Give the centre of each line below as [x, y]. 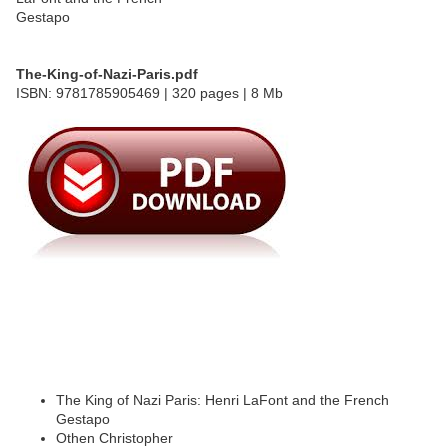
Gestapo [83, 419]
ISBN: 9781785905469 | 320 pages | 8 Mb [149, 93]
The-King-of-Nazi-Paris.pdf [107, 74]
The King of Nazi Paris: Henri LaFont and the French [222, 400]
